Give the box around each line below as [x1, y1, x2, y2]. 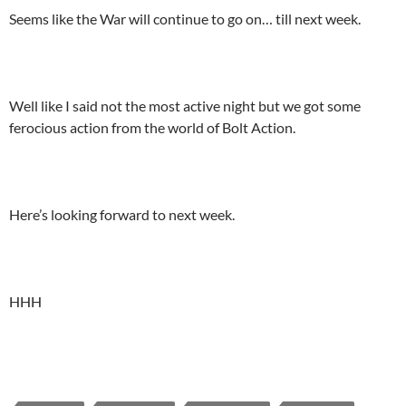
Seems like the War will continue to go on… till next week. [9, 10, 361, 28]
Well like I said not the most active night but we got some [9, 97, 361, 115]
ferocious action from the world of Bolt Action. [9, 119, 295, 137]
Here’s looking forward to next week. [9, 206, 235, 224]
